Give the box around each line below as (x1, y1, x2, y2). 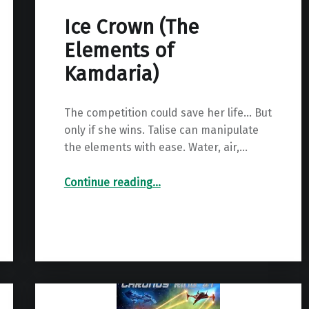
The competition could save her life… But (63, 106, 272, 120)
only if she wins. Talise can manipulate (63, 123, 259, 137)
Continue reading (63, 176, 152, 190)
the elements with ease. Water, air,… (63, 141, 248, 154)
